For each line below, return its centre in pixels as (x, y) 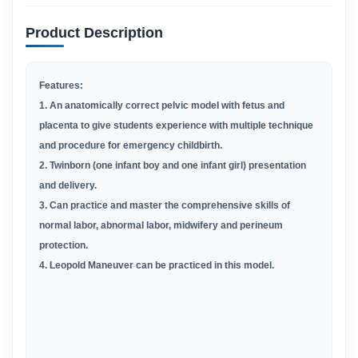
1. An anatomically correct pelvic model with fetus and (162, 105)
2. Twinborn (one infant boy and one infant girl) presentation (173, 165)
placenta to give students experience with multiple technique (176, 125)
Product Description (94, 33)
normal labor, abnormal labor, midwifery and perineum (161, 225)
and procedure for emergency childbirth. (131, 145)
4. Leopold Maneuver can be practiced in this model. (157, 265)
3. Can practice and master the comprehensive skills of (165, 205)
